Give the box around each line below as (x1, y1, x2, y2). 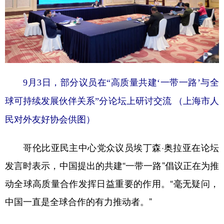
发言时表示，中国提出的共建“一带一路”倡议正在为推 (5, 161, 219, 170)
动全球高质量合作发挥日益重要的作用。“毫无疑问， (5, 179, 219, 188)
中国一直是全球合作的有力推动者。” (5, 197, 152, 206)
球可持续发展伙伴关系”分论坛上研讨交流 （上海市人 (5, 96, 219, 106)
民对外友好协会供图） (5, 114, 95, 125)
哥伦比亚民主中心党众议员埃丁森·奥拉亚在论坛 (5, 143, 219, 152)
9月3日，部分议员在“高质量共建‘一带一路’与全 (14, 77, 219, 88)
